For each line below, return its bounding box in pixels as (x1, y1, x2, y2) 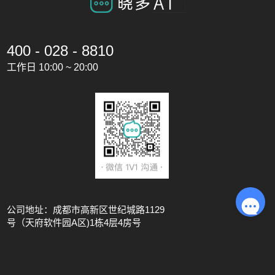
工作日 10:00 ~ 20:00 (7, 61, 99, 72)
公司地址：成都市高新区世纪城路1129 (7, 204, 165, 215)
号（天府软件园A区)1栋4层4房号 (7, 217, 142, 228)
